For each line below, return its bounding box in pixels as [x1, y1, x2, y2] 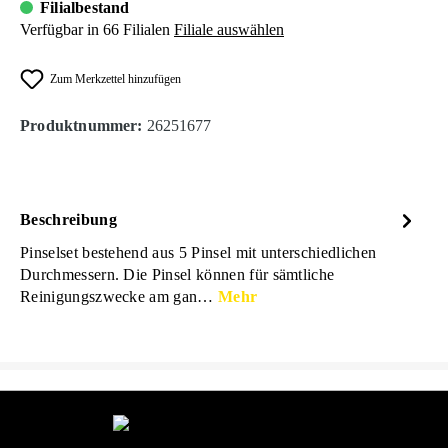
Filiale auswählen [174, 21, 284, 39]
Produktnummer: [20, 117, 147, 135]
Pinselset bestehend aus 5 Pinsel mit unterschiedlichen [20, 244, 377, 262]
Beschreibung [20, 211, 117, 229]
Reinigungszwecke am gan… [20, 288, 219, 306]
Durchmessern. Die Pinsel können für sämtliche [20, 266, 335, 284]
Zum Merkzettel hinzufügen [50, 72, 181, 87]
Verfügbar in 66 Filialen [20, 21, 170, 39]
